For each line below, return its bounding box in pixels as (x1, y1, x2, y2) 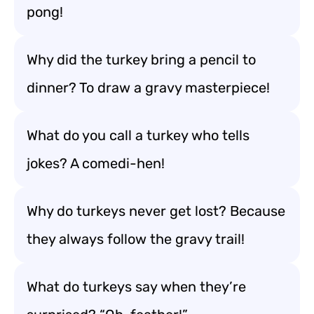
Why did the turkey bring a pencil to (27, 51, 256, 68)
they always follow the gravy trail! (27, 231, 245, 247)
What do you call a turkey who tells (27, 127, 250, 144)
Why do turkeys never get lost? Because (27, 203, 285, 219)
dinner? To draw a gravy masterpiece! (27, 79, 270, 96)
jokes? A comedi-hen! (27, 155, 165, 172)
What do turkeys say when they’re (27, 278, 246, 295)
